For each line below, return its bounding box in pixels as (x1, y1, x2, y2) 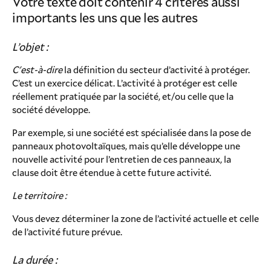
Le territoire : (12, 189, 67, 201)
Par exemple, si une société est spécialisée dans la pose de (12, 126, 251, 139)
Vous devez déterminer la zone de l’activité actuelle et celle (12, 212, 259, 224)
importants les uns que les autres (12, 8, 198, 26)
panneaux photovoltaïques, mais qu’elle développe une (12, 139, 240, 152)
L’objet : (12, 39, 48, 54)
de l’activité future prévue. (12, 225, 122, 238)
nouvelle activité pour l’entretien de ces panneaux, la (12, 152, 231, 165)
